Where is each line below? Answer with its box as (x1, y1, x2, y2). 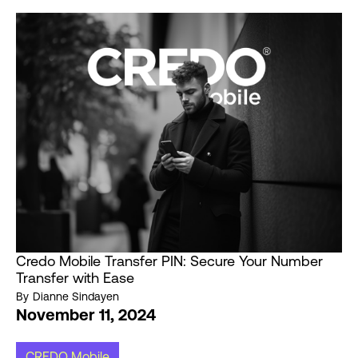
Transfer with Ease (16, 269, 134, 287)
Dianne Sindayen (33, 290, 119, 304)
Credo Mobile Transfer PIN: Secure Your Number (16, 253, 323, 270)
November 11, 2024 (16, 305, 156, 324)
